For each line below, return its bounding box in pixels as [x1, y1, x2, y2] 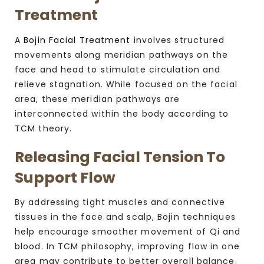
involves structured [130, 34, 225, 46]
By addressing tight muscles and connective [15, 196, 226, 209]
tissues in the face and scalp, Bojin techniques [15, 211, 236, 223]
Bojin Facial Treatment [24, 34, 131, 46]
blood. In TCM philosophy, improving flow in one [15, 240, 240, 253]
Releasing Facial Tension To [15, 146, 225, 167]
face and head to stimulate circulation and [15, 63, 221, 75]
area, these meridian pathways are [15, 93, 180, 105]
